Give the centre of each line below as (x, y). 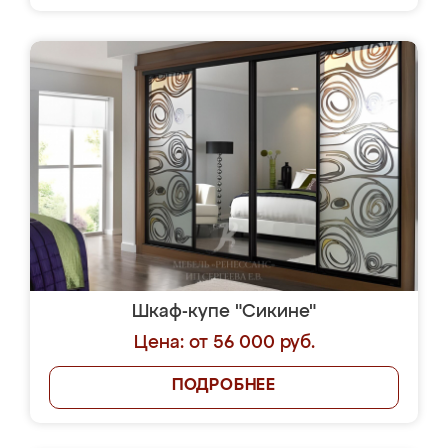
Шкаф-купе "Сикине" (224, 312)
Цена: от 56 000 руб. (224, 343)
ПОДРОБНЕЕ (224, 386)
